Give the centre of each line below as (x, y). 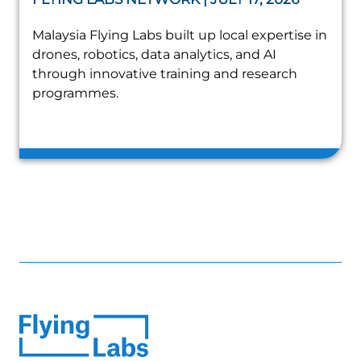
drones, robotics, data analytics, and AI (154, 55)
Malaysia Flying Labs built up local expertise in (180, 35)
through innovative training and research (165, 74)
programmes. (75, 93)
